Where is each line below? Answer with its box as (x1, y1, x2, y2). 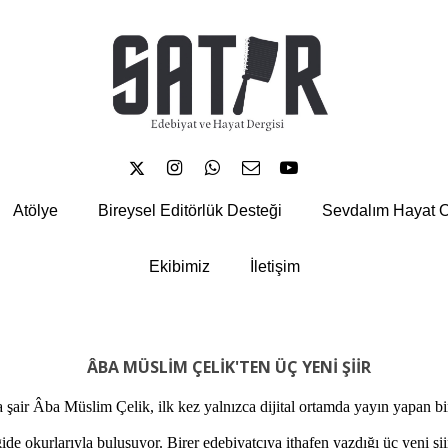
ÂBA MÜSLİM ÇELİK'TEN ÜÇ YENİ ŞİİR (87, 355, 372, 378)
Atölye (12, 201, 58, 219)
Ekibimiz (148, 257, 210, 275)
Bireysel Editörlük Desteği (97, 201, 282, 219)
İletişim (249, 257, 300, 275)
